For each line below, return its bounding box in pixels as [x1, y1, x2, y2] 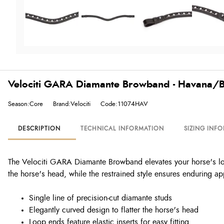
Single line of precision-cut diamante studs [29, 194, 172, 202]
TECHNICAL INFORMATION [80, 125, 164, 131]
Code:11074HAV [100, 100, 148, 107]
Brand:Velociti [53, 100, 90, 107]
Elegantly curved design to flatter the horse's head [29, 206, 198, 214]
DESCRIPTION [18, 125, 60, 131]
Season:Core [8, 100, 43, 107]
